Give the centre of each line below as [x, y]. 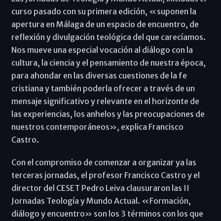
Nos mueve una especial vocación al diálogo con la [102, 50]
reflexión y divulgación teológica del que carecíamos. [108, 37]
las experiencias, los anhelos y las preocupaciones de [108, 114]
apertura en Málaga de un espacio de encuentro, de [105, 24]
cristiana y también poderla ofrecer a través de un [103, 89]
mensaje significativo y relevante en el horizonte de [105, 101]
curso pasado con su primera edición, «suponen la [104, 12]
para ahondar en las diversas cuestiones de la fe [99, 76]
